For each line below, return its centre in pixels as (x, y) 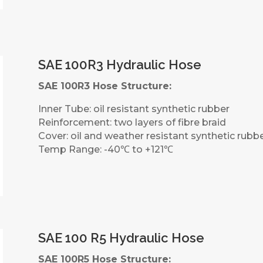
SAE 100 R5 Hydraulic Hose (121, 237)
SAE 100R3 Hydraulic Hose (119, 64)
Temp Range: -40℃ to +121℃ (105, 149)
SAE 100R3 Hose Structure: (104, 86)
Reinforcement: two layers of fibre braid (132, 122)
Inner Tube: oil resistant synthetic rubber (134, 109)
